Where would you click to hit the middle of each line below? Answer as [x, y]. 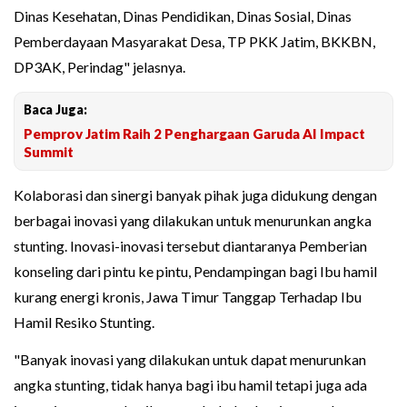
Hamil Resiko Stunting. [84, 323]
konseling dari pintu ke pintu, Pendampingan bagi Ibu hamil [195, 272]
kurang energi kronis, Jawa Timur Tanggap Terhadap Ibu [188, 297]
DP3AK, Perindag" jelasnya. [99, 67]
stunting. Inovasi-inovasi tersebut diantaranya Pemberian [190, 246]
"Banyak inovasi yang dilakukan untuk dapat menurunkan [190, 360]
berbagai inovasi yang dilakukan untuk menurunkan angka [193, 221]
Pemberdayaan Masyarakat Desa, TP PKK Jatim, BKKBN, [194, 42]
